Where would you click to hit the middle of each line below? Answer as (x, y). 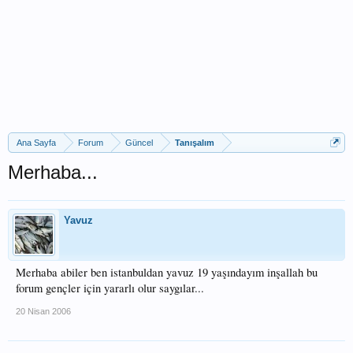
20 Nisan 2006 (43, 311)
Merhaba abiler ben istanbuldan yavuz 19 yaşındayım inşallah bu (167, 272)
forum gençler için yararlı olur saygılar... (110, 288)
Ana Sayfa (36, 143)
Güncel (139, 143)
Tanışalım (195, 143)
